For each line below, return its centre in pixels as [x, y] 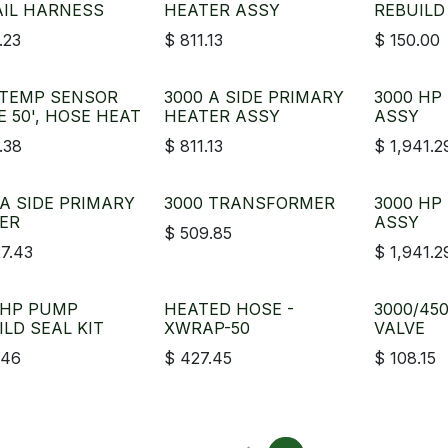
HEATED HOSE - [229, 309]
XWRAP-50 [207, 328]
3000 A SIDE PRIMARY [254, 97]
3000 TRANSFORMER [250, 203]
